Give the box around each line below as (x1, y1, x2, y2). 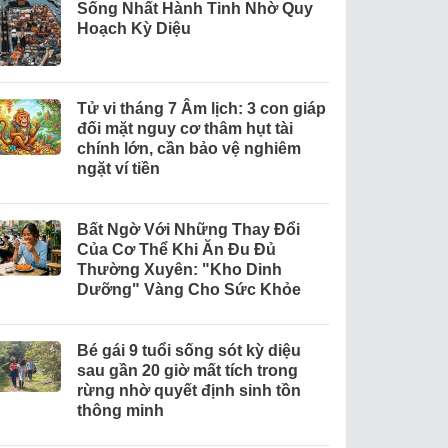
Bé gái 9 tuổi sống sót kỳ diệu (76, 341, 301, 359)
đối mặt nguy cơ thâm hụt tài (76, 119, 293, 137)
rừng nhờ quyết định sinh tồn (76, 381, 301, 399)
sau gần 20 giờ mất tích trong (76, 361, 298, 379)
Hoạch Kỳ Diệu (76, 20, 191, 38)
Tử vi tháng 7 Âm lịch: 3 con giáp (76, 99, 326, 117)
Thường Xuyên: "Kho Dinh (76, 260, 282, 278)
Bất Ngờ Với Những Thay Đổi (76, 220, 300, 238)
